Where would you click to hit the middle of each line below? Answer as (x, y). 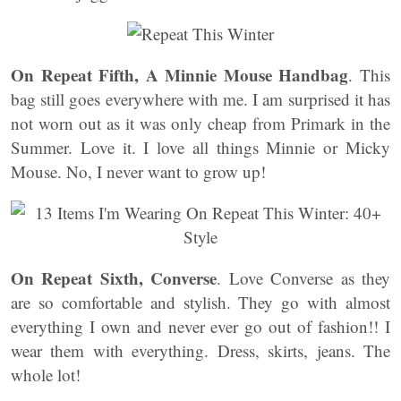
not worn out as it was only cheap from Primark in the (200, 123)
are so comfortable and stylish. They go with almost (200, 302)
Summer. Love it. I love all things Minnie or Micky (200, 147)
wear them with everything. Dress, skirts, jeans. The (200, 350)
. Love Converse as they (304, 278)
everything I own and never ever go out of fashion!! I (200, 326)
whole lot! (46, 375)
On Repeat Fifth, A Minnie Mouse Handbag (180, 75)
